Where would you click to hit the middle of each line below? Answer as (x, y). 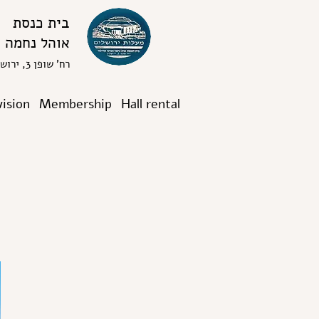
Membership (75, 104)
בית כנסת (41, 23)
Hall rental (151, 104)
